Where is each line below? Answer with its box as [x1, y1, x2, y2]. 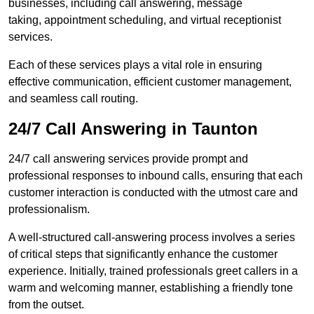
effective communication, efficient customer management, [8, 76, 292, 88]
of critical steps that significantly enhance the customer [8, 248, 278, 261]
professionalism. [8, 203, 90, 216]
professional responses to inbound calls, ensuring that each [8, 170, 303, 182]
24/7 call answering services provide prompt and [8, 153, 248, 165]
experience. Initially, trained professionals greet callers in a [8, 265, 298, 278]
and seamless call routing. [8, 93, 138, 105]
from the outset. [8, 299, 84, 311]
